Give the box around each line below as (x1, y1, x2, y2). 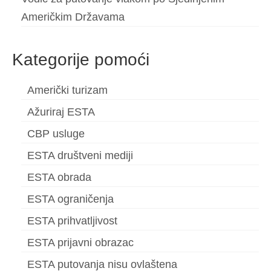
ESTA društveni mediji (27, 149, 133, 162)
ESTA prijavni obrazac (27, 237, 134, 249)
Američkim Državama (21, 11, 125, 24)
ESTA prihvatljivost (27, 215, 117, 227)
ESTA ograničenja (27, 193, 114, 206)
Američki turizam (27, 84, 108, 97)
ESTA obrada (27, 171, 91, 184)
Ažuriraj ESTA (27, 106, 95, 119)
